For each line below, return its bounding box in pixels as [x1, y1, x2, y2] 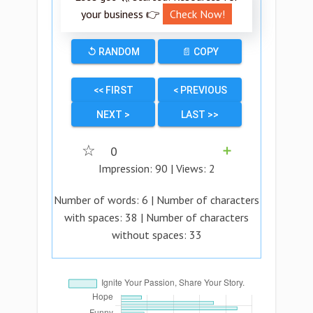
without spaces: [111, 228, 189, 242]
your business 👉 [81, 7, 163, 21]
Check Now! [170, 7, 225, 21]
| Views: [167, 161, 209, 175]
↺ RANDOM [87, 46, 140, 57]
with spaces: [64, 210, 125, 224]
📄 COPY [181, 46, 219, 57]
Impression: [98, 161, 155, 175]
